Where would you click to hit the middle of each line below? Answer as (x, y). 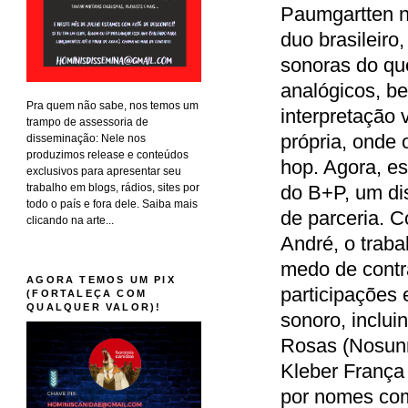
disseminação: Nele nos (87, 138)
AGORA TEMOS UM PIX (101, 279)
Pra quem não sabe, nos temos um (113, 105)
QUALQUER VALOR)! (94, 306)
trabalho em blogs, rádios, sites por (113, 187)
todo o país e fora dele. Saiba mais (112, 204)
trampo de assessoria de (88, 122)
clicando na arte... (71, 220)
